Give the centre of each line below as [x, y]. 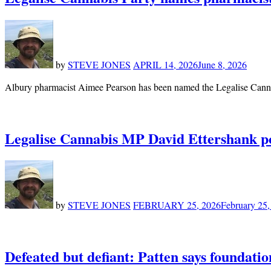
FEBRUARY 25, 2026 [177, 205]
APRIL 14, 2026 [165, 64]
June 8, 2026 [222, 64]
